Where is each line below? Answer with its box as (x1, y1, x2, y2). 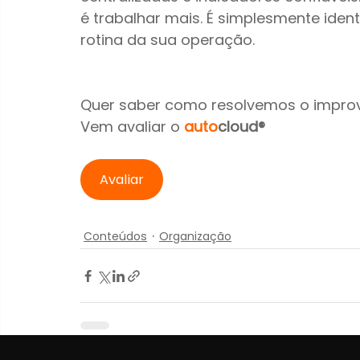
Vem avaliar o (80, 117, 184, 137)
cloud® (218, 117, 265, 137)
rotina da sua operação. (80, 30, 255, 51)
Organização (159, 227, 231, 244)
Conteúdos (84, 227, 147, 244)
